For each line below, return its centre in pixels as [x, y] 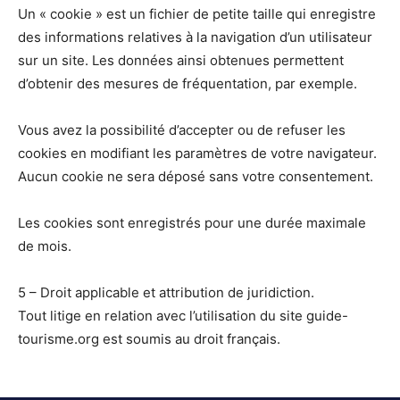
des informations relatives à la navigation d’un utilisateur [195, 37]
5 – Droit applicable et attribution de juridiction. [166, 293]
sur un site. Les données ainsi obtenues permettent [181, 61]
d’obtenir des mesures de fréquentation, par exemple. [187, 84]
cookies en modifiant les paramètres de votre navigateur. [197, 154]
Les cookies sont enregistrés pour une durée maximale [192, 223]
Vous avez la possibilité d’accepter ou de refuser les [182, 130]
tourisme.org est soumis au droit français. [149, 339]
